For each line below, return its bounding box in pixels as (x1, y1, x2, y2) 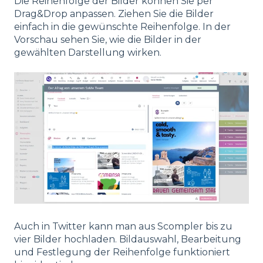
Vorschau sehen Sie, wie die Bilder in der (14, 33, 201, 45)
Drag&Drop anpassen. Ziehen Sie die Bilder (14, 8, 214, 19)
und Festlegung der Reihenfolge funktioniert (14, 247, 230, 258)
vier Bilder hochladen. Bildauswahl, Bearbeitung (14, 234, 241, 245)
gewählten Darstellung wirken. (14, 46, 161, 58)
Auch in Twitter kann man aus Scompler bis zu (14, 221, 232, 232)
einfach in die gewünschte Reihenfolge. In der (14, 21, 231, 32)
